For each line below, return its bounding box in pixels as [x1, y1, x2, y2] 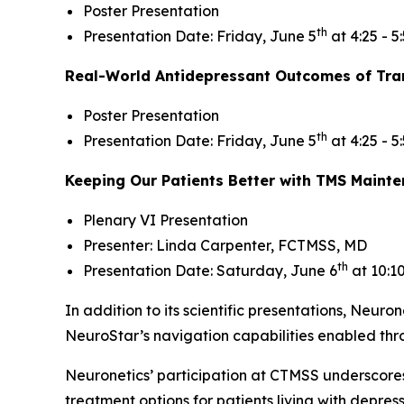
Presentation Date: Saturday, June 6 [83, 262, 337, 280]
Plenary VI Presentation [83, 211, 248, 229]
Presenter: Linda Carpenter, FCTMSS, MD [83, 236, 367, 254]
